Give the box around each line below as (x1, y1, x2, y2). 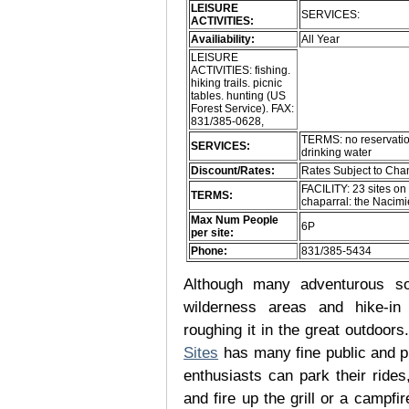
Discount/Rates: (191, 164, 276, 178)
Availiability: (191, 33, 256, 47)
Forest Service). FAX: (191, 102, 295, 116)
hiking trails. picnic (191, 77, 283, 90)
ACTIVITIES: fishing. (191, 64, 291, 78)
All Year (301, 33, 341, 47)
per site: (191, 226, 235, 240)
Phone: (191, 245, 228, 258)
